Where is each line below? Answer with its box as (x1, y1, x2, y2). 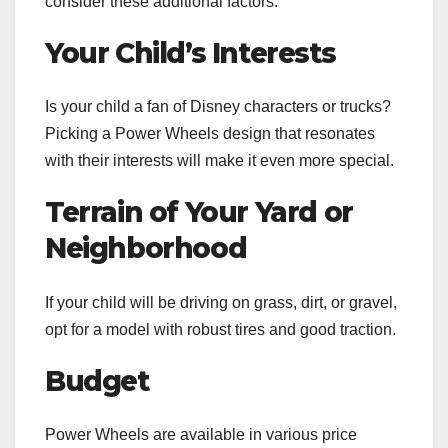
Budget (45, 363, 149, 398)
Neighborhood (45, 231, 247, 266)
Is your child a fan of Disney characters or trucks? (45, 98, 391, 116)
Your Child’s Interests (45, 35, 336, 70)
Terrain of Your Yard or (45, 195, 353, 230)
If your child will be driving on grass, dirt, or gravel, (45, 293, 397, 311)
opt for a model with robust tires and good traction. (45, 320, 396, 338)
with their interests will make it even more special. (45, 152, 394, 170)
